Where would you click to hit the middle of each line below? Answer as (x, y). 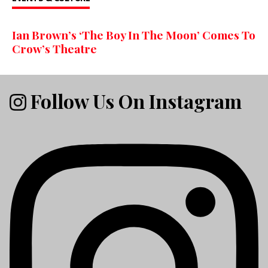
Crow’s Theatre (54, 49)
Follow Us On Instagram (134, 100)
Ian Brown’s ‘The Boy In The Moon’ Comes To (134, 35)
